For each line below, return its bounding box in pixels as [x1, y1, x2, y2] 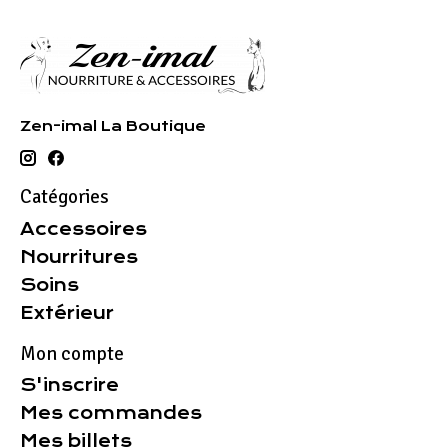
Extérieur [20, 302, 114, 323]
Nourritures [20, 246, 138, 267]
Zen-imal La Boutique [20, 117, 206, 134]
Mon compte [20, 341, 124, 366]
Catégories [20, 185, 109, 210]
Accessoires [20, 218, 147, 239]
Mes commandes [20, 403, 202, 424]
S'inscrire [20, 375, 119, 396]
